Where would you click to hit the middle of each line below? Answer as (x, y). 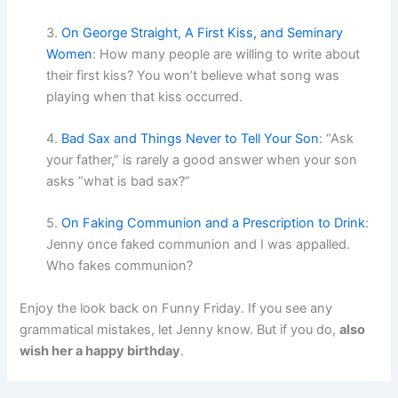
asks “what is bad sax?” (119, 182)
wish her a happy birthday (100, 350)
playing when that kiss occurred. (145, 96)
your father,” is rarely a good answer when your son (202, 160)
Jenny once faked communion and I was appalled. (199, 245)
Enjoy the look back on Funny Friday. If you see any (176, 308)
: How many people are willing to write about (227, 54)
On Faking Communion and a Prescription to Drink (214, 223)
